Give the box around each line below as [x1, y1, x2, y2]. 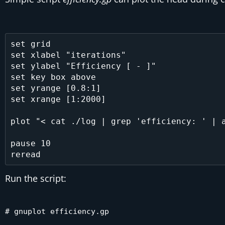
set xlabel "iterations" [10, 50, 126, 60]
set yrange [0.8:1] [10, 83, 101, 93]
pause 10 [10, 138, 51, 148]
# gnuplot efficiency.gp [5, 207, 109, 216]
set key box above [10, 72, 96, 82]
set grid [10, 39, 51, 49]
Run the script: [5, 172, 66, 184]
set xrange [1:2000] [10, 94, 106, 104]
